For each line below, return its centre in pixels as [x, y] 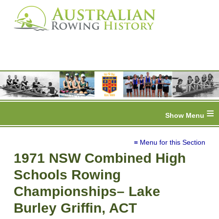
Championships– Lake [87, 192]
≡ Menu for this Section [170, 142]
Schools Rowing [67, 175]
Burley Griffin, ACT [75, 208]
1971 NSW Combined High [100, 158]
